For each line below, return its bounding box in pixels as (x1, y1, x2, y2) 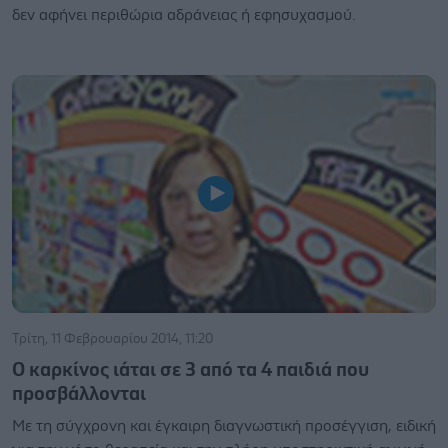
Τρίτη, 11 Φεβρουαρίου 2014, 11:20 (12, 332, 213, 346)
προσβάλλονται (12, 384, 146, 404)
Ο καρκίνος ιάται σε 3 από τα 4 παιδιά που (12, 360, 369, 380)
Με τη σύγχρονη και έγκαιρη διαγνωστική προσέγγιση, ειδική (12, 418, 436, 434)
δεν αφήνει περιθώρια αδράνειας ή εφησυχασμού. (12, 6, 355, 23)
